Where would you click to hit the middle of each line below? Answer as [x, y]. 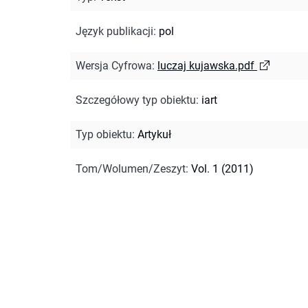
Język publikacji [114, 31]
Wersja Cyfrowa [114, 65]
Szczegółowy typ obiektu [136, 100]
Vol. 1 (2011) [222, 168]
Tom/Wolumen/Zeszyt [131, 168]
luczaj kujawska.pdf [206, 65]
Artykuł [154, 134]
